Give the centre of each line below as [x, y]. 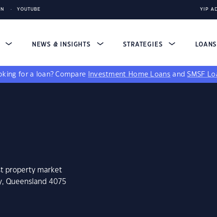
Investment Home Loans [129, 75]
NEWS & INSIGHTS [62, 45]
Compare [72, 75]
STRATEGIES [144, 45]
